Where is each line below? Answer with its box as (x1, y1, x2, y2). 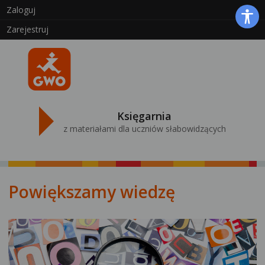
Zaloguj (7, 4, 36, 15)
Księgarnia (117, 109, 172, 124)
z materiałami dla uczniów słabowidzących (63, 123, 226, 135)
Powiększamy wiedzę (8, 180, 175, 203)
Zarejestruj (7, 24, 49, 35)
